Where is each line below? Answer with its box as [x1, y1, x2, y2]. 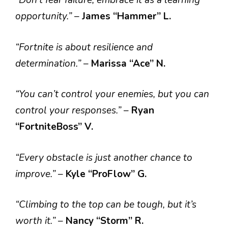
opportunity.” [15, 10, 74, 23]
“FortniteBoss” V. [15, 120, 93, 133]
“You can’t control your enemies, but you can [15, 88, 209, 101]
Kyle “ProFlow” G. [66, 167, 147, 181]
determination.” [15, 56, 83, 70]
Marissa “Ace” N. [91, 56, 165, 70]
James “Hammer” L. [82, 10, 171, 23]
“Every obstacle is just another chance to [15, 151, 192, 164]
